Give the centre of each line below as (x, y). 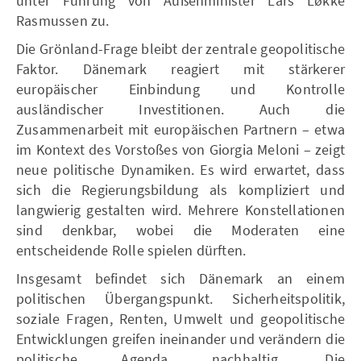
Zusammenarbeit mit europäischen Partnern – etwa (180, 129)
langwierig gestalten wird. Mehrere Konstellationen (180, 210)
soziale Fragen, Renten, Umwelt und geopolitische (180, 318)
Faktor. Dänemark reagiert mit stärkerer (180, 68)
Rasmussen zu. (63, 20)
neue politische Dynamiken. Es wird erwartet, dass (180, 169)
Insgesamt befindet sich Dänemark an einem (180, 278)
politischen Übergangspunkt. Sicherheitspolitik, (180, 298)
